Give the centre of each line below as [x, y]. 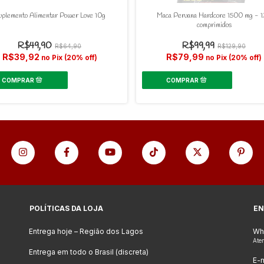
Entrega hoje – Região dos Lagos [86, 231]
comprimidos [214, 25]
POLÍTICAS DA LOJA [66, 208]
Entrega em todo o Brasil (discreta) [89, 252]
